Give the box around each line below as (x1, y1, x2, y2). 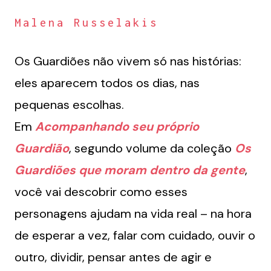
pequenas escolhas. (15, 97, 124, 113)
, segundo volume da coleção (69, 140, 235, 157)
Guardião (15, 140, 69, 157)
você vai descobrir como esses (15, 184, 188, 200)
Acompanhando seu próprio (35, 119, 199, 135)
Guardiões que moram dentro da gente (15, 162, 245, 178)
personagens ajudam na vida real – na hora (15, 206, 252, 222)
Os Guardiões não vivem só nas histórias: (15, 53, 241, 70)
